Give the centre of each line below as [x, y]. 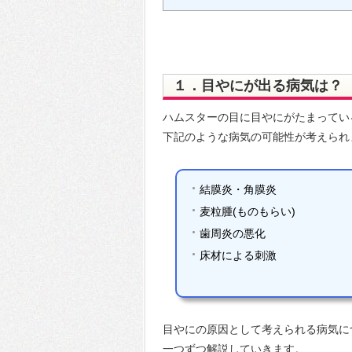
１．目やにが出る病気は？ [258, 86]
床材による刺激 [238, 255]
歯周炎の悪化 [232, 233]
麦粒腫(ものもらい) [247, 211]
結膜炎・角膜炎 [238, 189]
